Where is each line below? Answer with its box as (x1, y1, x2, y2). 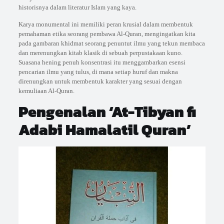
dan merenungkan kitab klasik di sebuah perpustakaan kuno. (18, 49, 182, 56)
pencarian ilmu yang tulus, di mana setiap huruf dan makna (18, 68, 178, 75)
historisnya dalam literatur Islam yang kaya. (18, 3, 136, 11)
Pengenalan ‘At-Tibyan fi (18, 100, 196, 123)
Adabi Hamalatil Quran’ (18, 118, 191, 141)
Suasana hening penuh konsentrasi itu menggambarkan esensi (18, 58, 185, 66)
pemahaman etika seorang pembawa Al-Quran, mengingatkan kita (18, 30, 195, 37)
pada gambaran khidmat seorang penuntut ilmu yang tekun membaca (18, 39, 205, 47)
